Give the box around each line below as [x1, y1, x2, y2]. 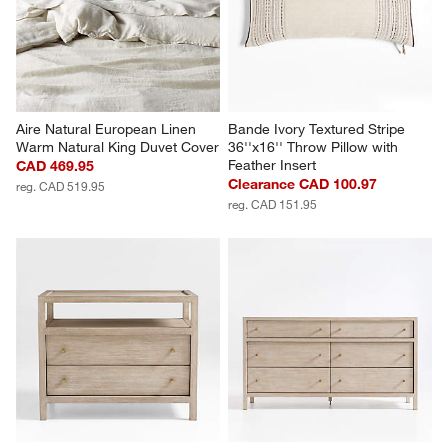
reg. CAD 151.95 [228, 195, 317, 212]
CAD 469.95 [16, 156, 95, 175]
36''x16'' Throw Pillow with [228, 137, 402, 156]
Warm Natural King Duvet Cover [16, 137, 220, 156]
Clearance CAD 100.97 [228, 174, 377, 193]
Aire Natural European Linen [16, 119, 201, 138]
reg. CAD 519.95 [16, 177, 106, 194]
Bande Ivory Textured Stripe [228, 119, 409, 138]
